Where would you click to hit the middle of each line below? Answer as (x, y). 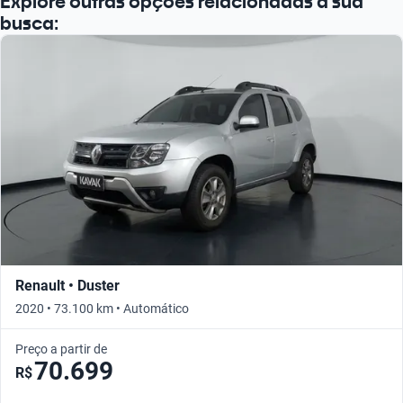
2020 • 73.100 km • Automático (102, 308)
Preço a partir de (61, 349)
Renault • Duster (67, 285)
